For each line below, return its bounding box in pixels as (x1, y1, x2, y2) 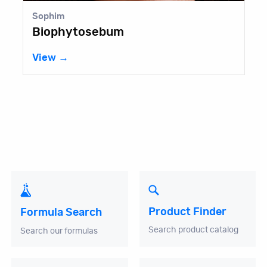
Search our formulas (20, 226, 98, 235)
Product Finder (148, 206, 226, 218)
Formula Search (20, 207, 103, 219)
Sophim (32, 12, 65, 21)
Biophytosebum (32, 26, 124, 39)
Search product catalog (148, 226, 238, 235)
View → (32, 53, 69, 63)
